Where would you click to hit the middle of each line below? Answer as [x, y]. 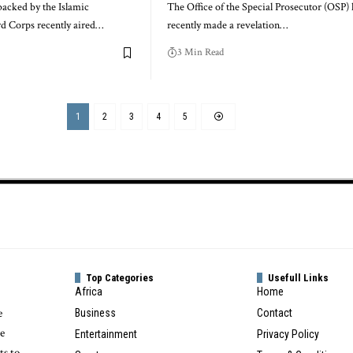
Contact [274, 312]
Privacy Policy [288, 334]
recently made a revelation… [227, 26]
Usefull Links [298, 277]
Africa [89, 291]
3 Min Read [201, 53]
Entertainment [106, 334]
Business [96, 312]
